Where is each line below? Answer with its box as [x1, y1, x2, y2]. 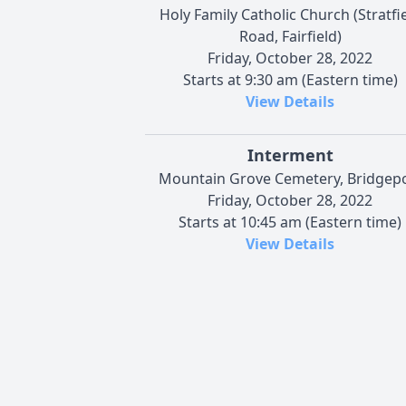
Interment [246, 143, 333, 166]
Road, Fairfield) [238, 25, 342, 46]
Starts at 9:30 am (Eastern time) [182, 69, 398, 90]
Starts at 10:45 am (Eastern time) [179, 211, 401, 232]
